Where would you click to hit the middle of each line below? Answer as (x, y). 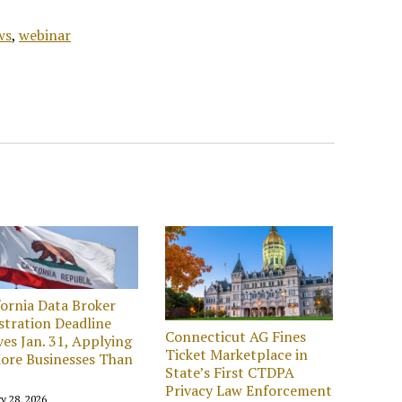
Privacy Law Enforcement (249, 390)
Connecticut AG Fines (236, 336)
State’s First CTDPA (230, 372)
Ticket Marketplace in (237, 354)
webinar (45, 35)
